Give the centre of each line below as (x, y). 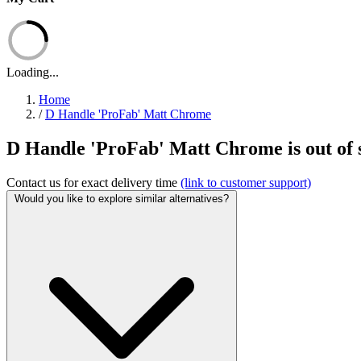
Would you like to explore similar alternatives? (122, 198)
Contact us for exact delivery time (93, 182)
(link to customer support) (246, 182)
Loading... (33, 72)
